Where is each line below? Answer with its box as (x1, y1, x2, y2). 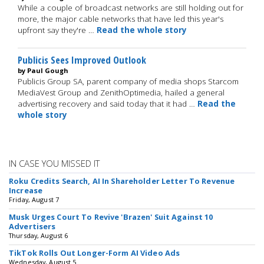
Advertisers (9, 221, 56, 232)
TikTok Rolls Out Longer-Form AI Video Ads (9, 247, 180, 258)
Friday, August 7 (9, 195, 60, 204)
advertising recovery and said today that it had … (18, 98, 197, 109)
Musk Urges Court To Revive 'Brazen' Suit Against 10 (9, 212, 213, 222)
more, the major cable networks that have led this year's (18, 14, 223, 24)
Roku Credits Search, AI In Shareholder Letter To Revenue (9, 176, 235, 186)
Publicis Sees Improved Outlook (18, 53, 146, 67)
